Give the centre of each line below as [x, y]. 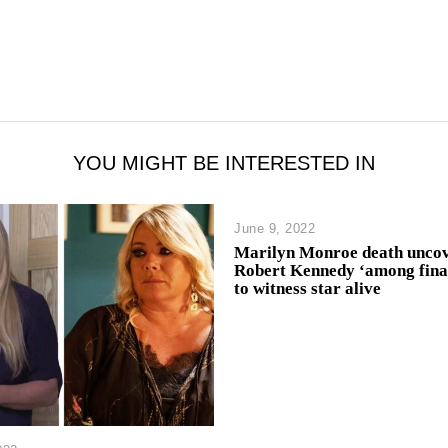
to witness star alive [307, 289]
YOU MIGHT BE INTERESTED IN [224, 163]
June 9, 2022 [274, 228]
